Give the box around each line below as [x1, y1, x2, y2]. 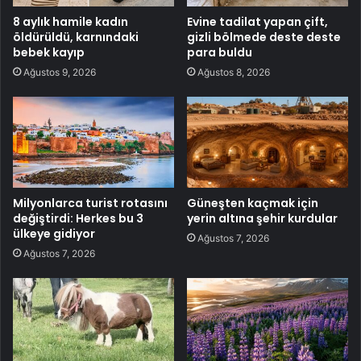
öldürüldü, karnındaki [13, 29, 139, 46]
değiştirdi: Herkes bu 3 [13, 210, 143, 227]
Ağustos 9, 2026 [23, 66, 96, 79]
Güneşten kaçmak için [187, 195, 318, 212]
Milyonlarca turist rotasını [13, 195, 168, 212]
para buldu [187, 44, 252, 61]
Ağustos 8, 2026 [197, 66, 270, 79]
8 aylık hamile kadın [13, 14, 128, 31]
